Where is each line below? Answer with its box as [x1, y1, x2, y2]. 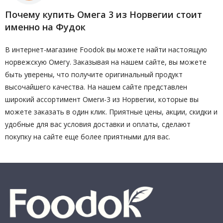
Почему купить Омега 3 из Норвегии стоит [5, 8, 202, 20]
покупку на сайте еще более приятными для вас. [5, 132, 170, 141]
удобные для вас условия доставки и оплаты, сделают [5, 119, 191, 129]
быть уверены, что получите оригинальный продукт [5, 70, 183, 79]
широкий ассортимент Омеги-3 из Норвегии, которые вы [5, 95, 199, 104]
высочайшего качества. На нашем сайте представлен [5, 82, 187, 92]
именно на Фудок [5, 21, 86, 33]
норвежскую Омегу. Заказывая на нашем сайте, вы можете [5, 57, 207, 67]
